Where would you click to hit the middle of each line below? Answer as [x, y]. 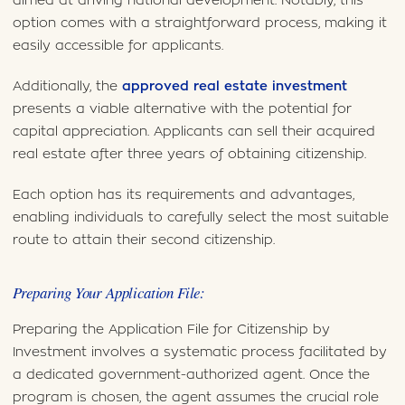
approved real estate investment [234, 87]
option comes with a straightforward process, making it [199, 23]
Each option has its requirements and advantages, [183, 195]
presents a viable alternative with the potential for [182, 109]
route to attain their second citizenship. [143, 240]
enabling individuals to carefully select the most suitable [200, 218]
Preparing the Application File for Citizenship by [171, 330]
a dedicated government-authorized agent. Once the [191, 375]
